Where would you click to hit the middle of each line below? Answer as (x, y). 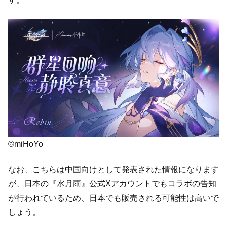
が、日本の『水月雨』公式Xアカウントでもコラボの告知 (112, 184)
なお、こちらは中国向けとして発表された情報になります (113, 170)
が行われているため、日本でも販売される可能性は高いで (113, 198)
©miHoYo (26, 144)
